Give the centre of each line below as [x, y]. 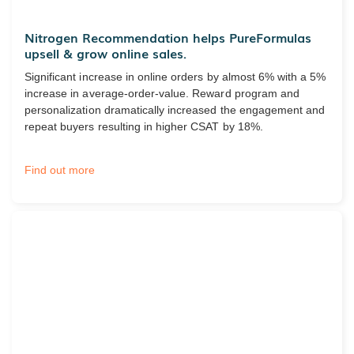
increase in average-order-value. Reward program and [162, 93]
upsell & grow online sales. [105, 53]
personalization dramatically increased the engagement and [175, 109]
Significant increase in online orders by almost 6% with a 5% [175, 76]
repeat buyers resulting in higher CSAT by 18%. [144, 126]
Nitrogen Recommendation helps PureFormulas [168, 37]
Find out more [60, 169]
